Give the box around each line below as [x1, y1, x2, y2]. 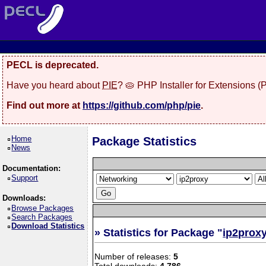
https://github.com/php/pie [83, 100, 201, 110]
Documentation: [2, 163, 61, 173]
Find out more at [7, 100, 83, 110]
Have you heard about [7, 80, 102, 90]
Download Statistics [11, 221, 85, 230]
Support [11, 173, 39, 182]
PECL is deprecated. [7, 60, 99, 70]
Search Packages [11, 212, 73, 221]
